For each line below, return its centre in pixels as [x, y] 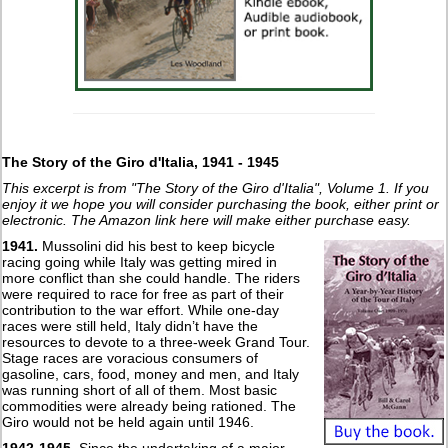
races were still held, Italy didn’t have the [130, 325]
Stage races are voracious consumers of [130, 357]
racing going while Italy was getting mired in [140, 261]
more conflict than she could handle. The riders [151, 277]
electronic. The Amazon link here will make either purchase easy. [207, 219]
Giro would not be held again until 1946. [128, 421]
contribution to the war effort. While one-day [141, 309]
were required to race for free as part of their [143, 293]
